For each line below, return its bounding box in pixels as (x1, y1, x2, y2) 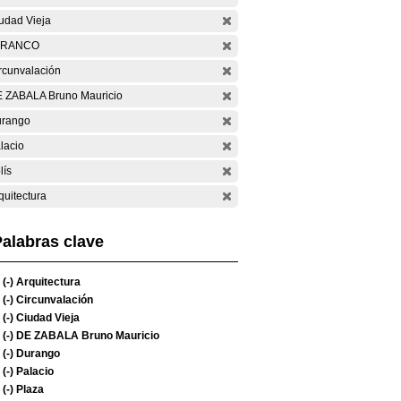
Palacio (13, 365, 54, 378)
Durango (13, 347, 60, 360)
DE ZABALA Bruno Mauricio (13, 329, 159, 342)
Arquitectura (13, 276, 81, 288)
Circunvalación (13, 294, 93, 306)
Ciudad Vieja (13, 311, 80, 324)
